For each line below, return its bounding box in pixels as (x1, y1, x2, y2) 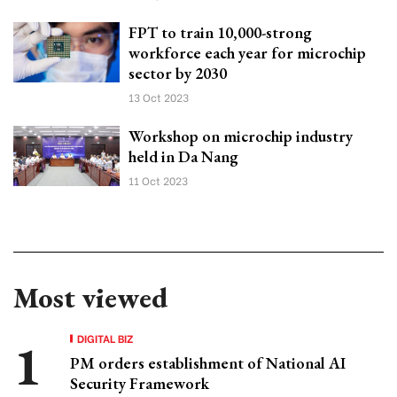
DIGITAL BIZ (77, 331, 134, 346)
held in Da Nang (128, 146, 238, 167)
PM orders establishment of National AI (70, 353, 346, 374)
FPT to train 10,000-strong (128, 22, 312, 43)
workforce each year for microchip (128, 43, 366, 64)
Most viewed (13, 279, 167, 317)
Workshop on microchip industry (128, 126, 353, 147)
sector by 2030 (128, 63, 227, 84)
